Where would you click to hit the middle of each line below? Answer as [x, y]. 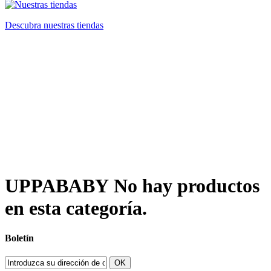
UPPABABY [59, 186]
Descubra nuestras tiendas [54, 25]
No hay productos [187, 186]
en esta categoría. [76, 208]
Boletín [19, 238]
